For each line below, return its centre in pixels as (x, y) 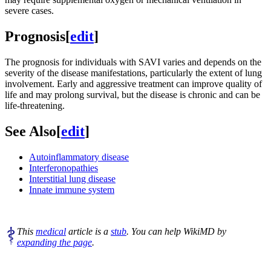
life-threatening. (35, 105)
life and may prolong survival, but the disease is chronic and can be (132, 94)
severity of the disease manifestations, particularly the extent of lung (133, 73)
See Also (31, 131)
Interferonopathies (64, 168)
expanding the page (54, 242)
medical (51, 231)
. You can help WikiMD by (176, 231)
